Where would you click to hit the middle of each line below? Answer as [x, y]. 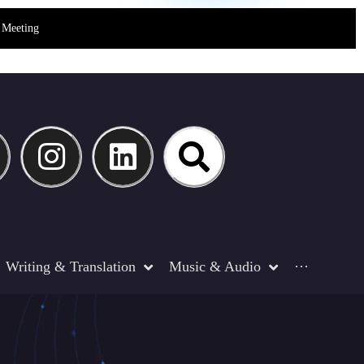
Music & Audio [215, 266]
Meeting [20, 28]
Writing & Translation [71, 266]
